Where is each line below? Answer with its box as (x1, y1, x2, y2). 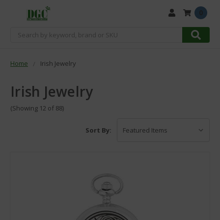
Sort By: (85, 126, 112, 135)
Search (10, 27, 32, 37)
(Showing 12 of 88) (10, 104, 64, 113)
